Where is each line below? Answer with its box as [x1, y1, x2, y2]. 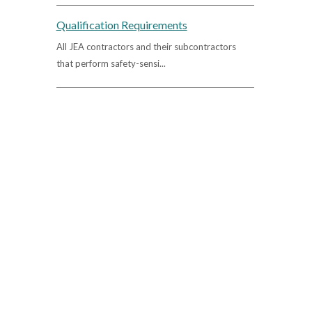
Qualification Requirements [56, 17, 187, 31]
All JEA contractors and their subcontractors [56, 40, 236, 52]
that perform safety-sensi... [56, 57, 166, 69]
